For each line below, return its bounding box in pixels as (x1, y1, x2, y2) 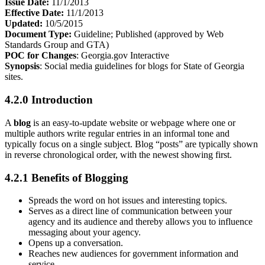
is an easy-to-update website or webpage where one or (33, 117, 235, 128)
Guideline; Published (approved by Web (72, 29, 224, 40)
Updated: (5, 18, 45, 29)
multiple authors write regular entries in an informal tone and (5, 128, 230, 138)
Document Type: (5, 29, 72, 40)
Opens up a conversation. (28, 238, 123, 248)
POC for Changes (5, 50, 76, 61)
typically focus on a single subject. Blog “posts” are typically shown (5, 138, 258, 149)
